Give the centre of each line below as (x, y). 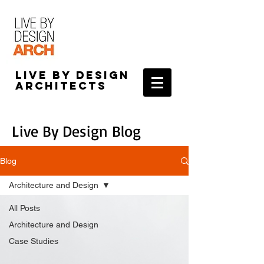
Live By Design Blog (76, 131)
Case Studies (34, 241)
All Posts (24, 208)
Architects (61, 86)
